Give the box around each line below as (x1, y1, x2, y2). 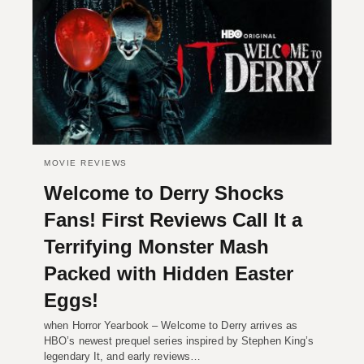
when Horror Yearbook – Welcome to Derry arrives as (44, 318, 298, 331)
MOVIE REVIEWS (44, 158, 128, 167)
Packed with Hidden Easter (44, 262, 293, 284)
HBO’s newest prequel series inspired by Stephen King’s (44, 334, 314, 347)
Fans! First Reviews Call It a (44, 208, 302, 231)
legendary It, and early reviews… (44, 349, 201, 362)
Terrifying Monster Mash (44, 235, 269, 258)
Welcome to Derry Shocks (44, 181, 284, 204)
